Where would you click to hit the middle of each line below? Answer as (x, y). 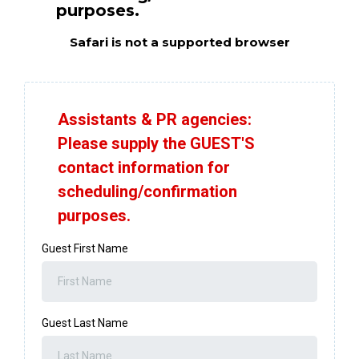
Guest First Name (85, 249)
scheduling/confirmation (147, 192)
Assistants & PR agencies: (155, 120)
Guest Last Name (85, 323)
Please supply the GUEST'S (156, 144)
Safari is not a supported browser (179, 42)
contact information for (144, 168)
